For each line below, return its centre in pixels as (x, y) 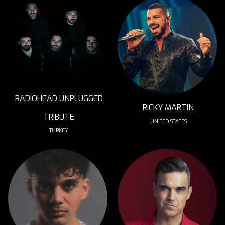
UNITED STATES (168, 121)
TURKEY (59, 130)
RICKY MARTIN (168, 108)
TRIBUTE (59, 117)
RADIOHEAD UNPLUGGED (59, 99)
